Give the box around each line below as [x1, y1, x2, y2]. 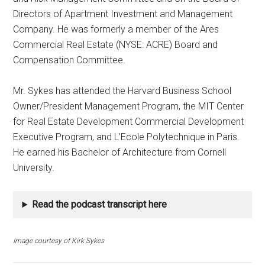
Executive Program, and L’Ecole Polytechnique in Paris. [13, 131, 240, 143]
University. [13, 162, 55, 174]
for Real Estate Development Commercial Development [13, 116, 244, 128]
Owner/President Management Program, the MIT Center [13, 101, 244, 112]
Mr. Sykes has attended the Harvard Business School [13, 85, 232, 97]
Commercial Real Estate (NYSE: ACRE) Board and [13, 39, 218, 51]
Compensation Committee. [13, 54, 126, 66]
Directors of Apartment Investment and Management [13, 8, 233, 20]
